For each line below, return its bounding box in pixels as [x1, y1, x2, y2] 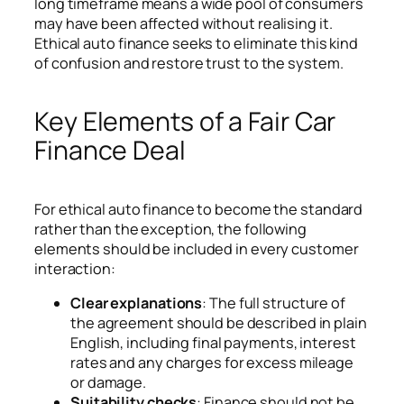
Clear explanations [70, 293, 203, 314]
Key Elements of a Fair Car [34, 103, 336, 139]
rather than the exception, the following [34, 218, 307, 239]
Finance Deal [34, 132, 186, 168]
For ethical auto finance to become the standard [34, 198, 363, 219]
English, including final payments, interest [70, 333, 356, 353]
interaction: [34, 258, 115, 279]
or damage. [70, 372, 147, 393]
